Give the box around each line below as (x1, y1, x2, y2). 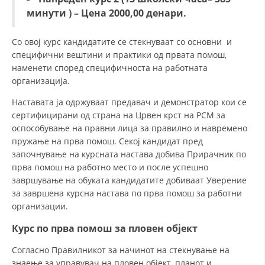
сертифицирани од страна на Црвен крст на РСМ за (12, 109, 225, 121)
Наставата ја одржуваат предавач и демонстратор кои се (12, 96, 247, 108)
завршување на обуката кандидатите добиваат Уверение (12, 174, 247, 186)
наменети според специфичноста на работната (12, 62, 208, 73)
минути (27, 7, 69, 20)
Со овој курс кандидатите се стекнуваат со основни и (12, 36, 232, 47)
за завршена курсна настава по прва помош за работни (12, 188, 242, 199)
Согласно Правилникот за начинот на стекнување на (12, 244, 230, 256)
